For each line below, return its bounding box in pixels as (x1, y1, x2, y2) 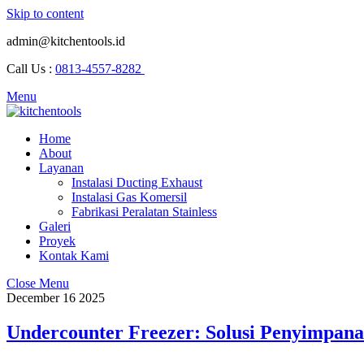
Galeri (39, 219, 71, 233)
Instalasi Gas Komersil (71, 190, 187, 204)
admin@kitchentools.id (6, 34, 125, 48)
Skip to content (6, 6, 84, 20)
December (6, 291, 59, 305)
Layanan (39, 161, 84, 175)
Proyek (39, 234, 76, 248)
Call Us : (6, 62, 55, 76)
